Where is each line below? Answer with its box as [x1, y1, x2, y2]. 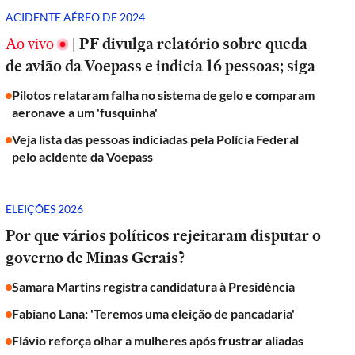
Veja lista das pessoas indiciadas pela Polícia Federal [12, 132, 300, 147]
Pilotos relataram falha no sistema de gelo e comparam [12, 87, 315, 102]
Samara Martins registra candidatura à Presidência [12, 279, 296, 294]
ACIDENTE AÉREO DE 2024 [6, 10, 146, 24]
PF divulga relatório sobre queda [79, 32, 308, 55]
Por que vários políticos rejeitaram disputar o [6, 224, 322, 246]
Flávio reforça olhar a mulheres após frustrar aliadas [12, 333, 304, 348]
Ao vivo [6, 32, 55, 55]
